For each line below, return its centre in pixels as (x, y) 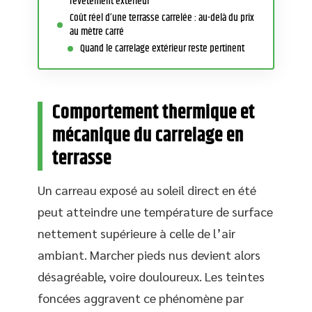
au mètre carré (97, 31)
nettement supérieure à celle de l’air (136, 233)
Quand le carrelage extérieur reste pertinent (162, 48)
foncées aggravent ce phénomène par (141, 298)
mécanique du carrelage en (148, 136)
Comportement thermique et (154, 113)
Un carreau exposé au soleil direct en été (147, 190)
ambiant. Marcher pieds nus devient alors (149, 255)
